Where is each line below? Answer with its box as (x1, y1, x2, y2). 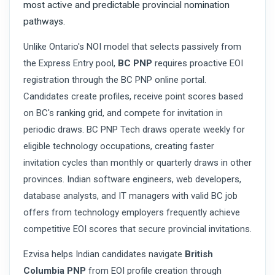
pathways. (23, 16, 65, 28)
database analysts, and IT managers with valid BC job (23, 190, 238, 202)
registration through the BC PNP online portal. (23, 74, 206, 86)
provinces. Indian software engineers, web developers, (23, 174, 241, 185)
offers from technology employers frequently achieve (23, 207, 240, 219)
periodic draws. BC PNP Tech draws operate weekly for (23, 124, 245, 136)
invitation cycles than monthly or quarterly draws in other (23, 157, 252, 169)
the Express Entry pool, (23, 58, 118, 69)
